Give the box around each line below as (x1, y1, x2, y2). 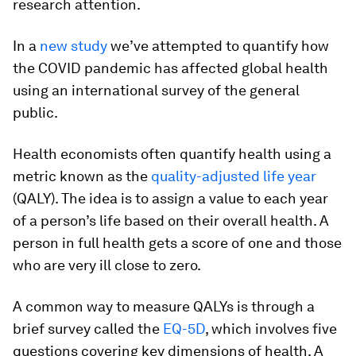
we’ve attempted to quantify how (107, 37, 329, 54)
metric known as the (13, 168, 151, 184)
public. (13, 104, 58, 121)
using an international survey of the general (13, 82, 300, 99)
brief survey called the (13, 320, 163, 337)
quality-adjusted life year (151, 168, 316, 184)
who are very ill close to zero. (13, 257, 201, 273)
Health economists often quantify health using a (13, 145, 331, 162)
